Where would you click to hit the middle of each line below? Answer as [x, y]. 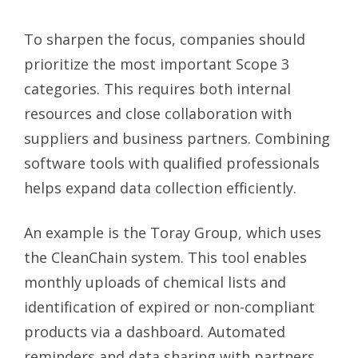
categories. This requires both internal [157, 88]
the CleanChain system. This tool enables [165, 257]
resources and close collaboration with [158, 113]
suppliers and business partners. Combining [177, 138]
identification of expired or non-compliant [169, 306]
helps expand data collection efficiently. [160, 187]
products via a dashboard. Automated [155, 331]
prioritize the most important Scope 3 [157, 64]
